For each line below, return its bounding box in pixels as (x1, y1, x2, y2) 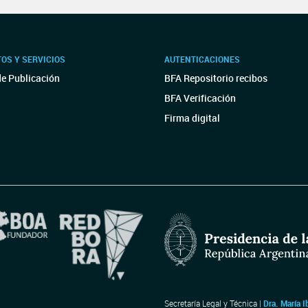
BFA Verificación (164, 91, 236, 104)
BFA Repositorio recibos (164, 71, 267, 85)
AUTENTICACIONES (164, 54, 240, 65)
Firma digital (164, 111, 220, 124)
